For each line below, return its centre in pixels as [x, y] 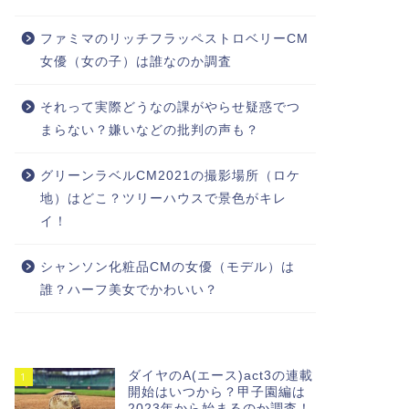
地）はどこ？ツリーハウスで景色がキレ [163, 199]
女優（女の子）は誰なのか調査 [136, 62]
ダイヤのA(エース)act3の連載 [220, 376]
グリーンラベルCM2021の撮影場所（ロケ [170, 176]
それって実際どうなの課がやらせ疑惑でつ [170, 108]
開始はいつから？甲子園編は [216, 393]
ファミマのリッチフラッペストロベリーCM [174, 39]
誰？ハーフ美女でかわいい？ [129, 290]
